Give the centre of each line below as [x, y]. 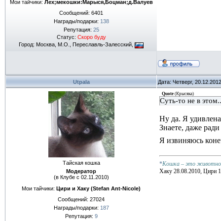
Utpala [81, 82]
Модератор [81, 171]
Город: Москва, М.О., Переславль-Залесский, [77, 45]
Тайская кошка [81, 163]
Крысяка [184, 94]
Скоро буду [92, 37]
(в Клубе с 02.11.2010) [81, 177]
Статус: [67, 37]
